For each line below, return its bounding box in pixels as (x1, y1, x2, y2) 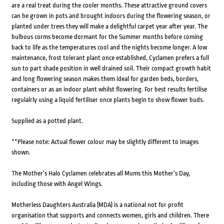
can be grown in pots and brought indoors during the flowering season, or (11, 12, 210, 20)
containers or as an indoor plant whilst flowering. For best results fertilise (11, 85, 207, 93)
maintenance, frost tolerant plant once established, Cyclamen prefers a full (11, 54, 209, 62)
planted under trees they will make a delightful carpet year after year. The (11, 22, 207, 30)
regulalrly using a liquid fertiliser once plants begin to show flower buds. (11, 96, 204, 104)
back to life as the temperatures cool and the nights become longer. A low (11, 43, 207, 51)
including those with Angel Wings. (11, 180, 102, 188)
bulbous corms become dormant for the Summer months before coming (11, 33, 203, 41)
